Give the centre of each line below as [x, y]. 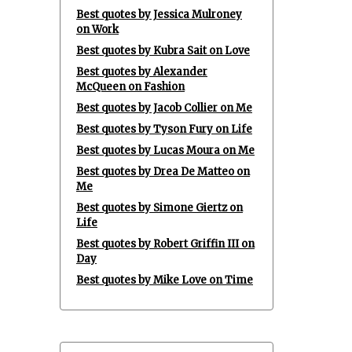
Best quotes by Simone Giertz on [159, 208]
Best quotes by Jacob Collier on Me [164, 108]
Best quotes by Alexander [142, 72]
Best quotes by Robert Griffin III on [165, 244]
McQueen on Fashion [130, 87]
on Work [97, 29]
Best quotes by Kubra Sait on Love [163, 51]
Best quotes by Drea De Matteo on [163, 172]
